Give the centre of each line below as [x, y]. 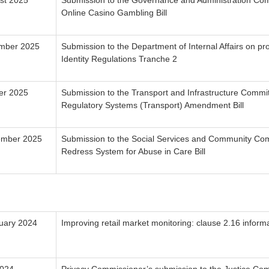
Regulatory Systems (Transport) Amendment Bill [153, 105]
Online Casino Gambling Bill [114, 13]
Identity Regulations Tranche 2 [119, 59]
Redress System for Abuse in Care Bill [133, 152]
